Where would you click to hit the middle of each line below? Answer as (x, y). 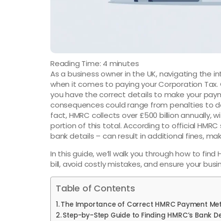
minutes (124, 63)
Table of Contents (95, 188)
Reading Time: (77, 63)
